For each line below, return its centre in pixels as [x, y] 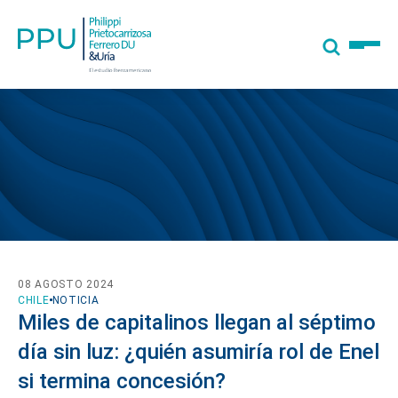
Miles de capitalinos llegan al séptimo [197, 322]
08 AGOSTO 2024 [66, 284]
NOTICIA [76, 300]
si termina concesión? [122, 381]
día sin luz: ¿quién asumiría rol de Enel [199, 351]
